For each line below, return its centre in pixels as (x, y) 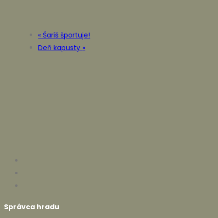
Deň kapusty (60, 47)
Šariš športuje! (66, 35)
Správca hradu (32, 207)
